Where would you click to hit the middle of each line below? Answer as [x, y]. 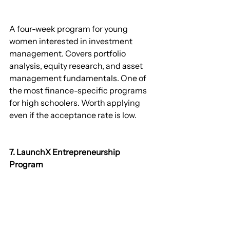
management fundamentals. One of [79, 78]
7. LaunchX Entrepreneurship [65, 152]
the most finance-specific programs [79, 91]
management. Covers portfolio [68, 54]
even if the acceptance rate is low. [73, 115]
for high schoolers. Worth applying [75, 103]
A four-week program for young [69, 29]
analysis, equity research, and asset [77, 66]
